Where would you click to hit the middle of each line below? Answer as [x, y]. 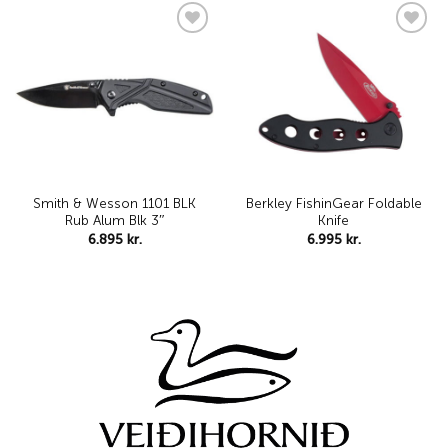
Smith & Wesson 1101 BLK [114, 204]
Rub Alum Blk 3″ [114, 221]
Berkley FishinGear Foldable [333, 204]
